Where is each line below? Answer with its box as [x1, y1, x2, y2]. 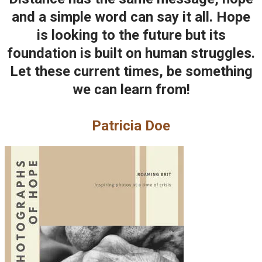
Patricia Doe [92, 118, 170, 134]
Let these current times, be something [9, 63, 253, 80]
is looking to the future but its [36, 27, 226, 43]
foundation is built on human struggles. [7, 45, 255, 61]
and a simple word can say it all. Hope [12, 9, 250, 25]
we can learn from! [72, 81, 190, 98]
